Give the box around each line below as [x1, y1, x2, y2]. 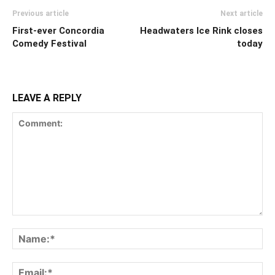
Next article [220, 9, 263, 18]
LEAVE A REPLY [12, 92, 82, 104]
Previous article [12, 9, 69, 18]
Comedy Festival [12, 38, 87, 50]
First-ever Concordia [12, 25, 104, 37]
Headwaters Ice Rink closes [140, 25, 263, 37]
